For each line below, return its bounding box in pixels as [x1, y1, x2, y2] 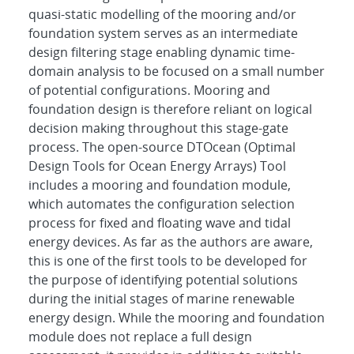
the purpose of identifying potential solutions [28, 270, 298, 288]
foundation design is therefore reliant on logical [28, 100, 312, 118]
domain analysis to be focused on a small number [28, 62, 325, 80]
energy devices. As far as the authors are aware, [28, 232, 313, 250]
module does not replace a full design [28, 327, 252, 345]
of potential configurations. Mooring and [28, 81, 270, 99]
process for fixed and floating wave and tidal [28, 213, 291, 232]
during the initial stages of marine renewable [28, 289, 295, 307]
